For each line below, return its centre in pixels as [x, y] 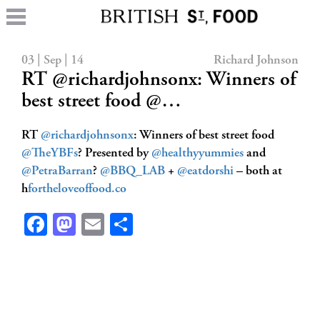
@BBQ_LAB [132, 171]
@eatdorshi [205, 171]
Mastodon [121, 224]
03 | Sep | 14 [52, 61]
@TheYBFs [50, 154]
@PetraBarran [57, 171]
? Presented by [115, 154]
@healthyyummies [197, 154]
